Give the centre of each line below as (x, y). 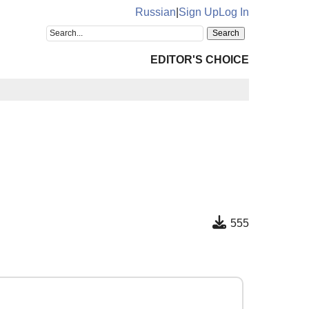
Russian (156, 12)
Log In (234, 12)
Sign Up (199, 12)
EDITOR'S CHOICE (200, 60)
